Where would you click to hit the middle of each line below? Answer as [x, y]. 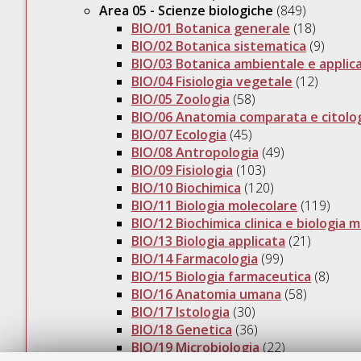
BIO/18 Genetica [181, 330]
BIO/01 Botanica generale [210, 29]
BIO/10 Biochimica [186, 188]
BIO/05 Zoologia [180, 100]
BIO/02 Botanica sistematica [218, 46]
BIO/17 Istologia [180, 312]
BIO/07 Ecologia [178, 135]
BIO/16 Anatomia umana [206, 295]
